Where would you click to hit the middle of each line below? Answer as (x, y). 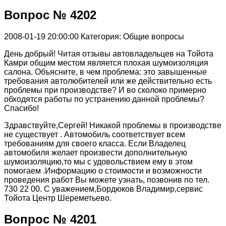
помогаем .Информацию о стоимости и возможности (103, 171)
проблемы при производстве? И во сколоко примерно (105, 90)
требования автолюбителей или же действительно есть (108, 81)
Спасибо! (21, 108)
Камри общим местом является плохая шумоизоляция (106, 63)
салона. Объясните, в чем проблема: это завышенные (105, 72)
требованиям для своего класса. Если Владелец (95, 143)
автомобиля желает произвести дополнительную (96, 152)
